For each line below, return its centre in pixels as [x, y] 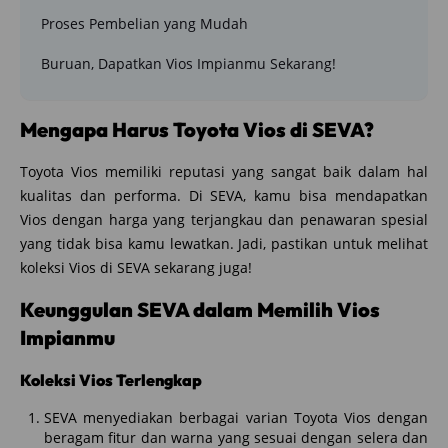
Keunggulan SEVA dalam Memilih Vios [200, 309]
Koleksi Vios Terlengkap [111, 379]
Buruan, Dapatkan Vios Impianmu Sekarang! [188, 63]
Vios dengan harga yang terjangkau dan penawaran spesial [224, 219]
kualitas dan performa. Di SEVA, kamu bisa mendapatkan [224, 195]
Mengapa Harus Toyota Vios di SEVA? [197, 129]
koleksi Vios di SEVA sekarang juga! [136, 267]
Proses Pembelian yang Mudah [144, 23]
